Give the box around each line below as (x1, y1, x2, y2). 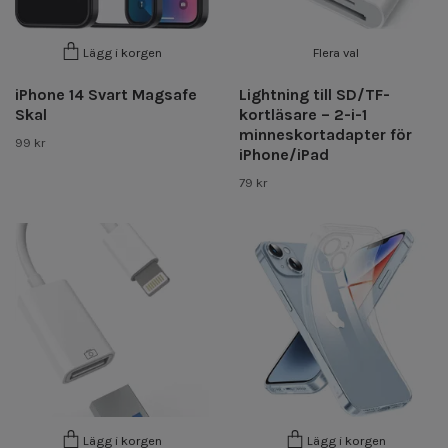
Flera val (313, 44, 359, 60)
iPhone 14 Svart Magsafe (15, 84, 197, 104)
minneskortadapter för (239, 124, 412, 144)
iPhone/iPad (239, 144, 329, 164)
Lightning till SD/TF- (239, 84, 390, 104)
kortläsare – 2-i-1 (239, 104, 367, 124)
